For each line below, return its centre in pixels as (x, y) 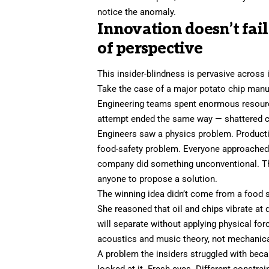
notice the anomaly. (137, 12)
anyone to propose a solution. (158, 179)
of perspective (150, 49)
